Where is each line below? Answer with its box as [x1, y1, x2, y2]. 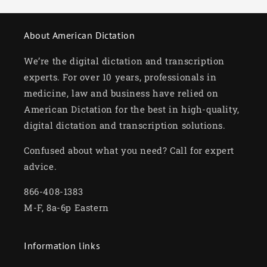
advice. [24, 160, 57, 173]
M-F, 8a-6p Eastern [24, 201, 109, 214]
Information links [24, 240, 101, 252]
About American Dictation [24, 29, 135, 42]
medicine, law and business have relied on [24, 87, 219, 100]
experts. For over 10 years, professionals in [24, 71, 217, 83]
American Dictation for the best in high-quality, [24, 103, 240, 116]
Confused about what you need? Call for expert [24, 144, 235, 157]
